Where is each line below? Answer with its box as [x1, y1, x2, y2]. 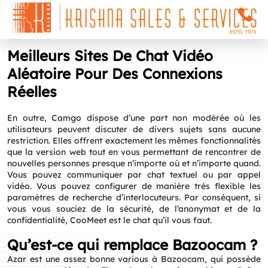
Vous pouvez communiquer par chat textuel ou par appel [7, 169, 261, 180]
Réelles [7, 83, 57, 100]
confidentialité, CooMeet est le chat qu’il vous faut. [7, 215, 212, 226]
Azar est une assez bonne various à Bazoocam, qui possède [7, 254, 261, 264]
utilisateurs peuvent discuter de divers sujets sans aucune [7, 124, 261, 135]
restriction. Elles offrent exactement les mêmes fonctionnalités [7, 135, 261, 146]
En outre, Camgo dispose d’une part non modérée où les [7, 112, 261, 123]
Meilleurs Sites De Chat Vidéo [7, 47, 213, 65]
